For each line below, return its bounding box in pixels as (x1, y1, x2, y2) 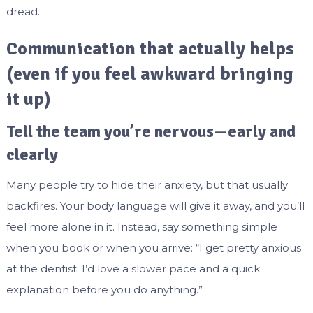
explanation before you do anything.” (6, 283, 203, 297)
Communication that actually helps (6, 38, 294, 61)
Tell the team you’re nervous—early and (6, 121, 296, 143)
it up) (6, 88, 51, 111)
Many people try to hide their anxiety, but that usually (6, 178, 288, 192)
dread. (6, 5, 40, 19)
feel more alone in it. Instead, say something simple (6, 220, 277, 234)
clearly (6, 144, 58, 166)
